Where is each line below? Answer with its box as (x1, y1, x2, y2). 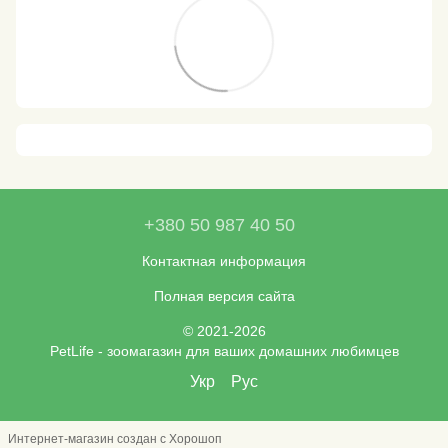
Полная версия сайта (153, 287, 295, 304)
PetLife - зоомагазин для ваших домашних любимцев (49, 342, 399, 359)
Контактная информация (142, 252, 306, 269)
